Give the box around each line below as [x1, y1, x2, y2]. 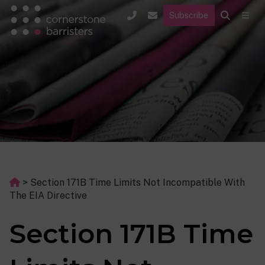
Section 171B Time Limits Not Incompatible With [30, 177, 245, 188]
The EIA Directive [9, 190, 87, 201]
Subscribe [169, 9, 209, 20]
